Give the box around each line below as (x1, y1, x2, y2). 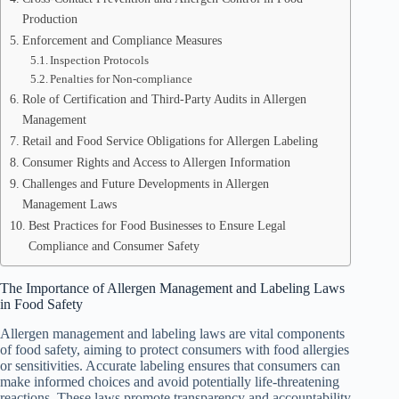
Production (21, 12, 77, 26)
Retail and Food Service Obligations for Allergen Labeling (21, 134, 318, 148)
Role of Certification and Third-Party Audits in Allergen (21, 92, 306, 106)
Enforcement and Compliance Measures (21, 33, 222, 47)
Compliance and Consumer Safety (28, 239, 199, 253)
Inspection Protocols (50, 53, 150, 67)
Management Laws (21, 197, 117, 211)
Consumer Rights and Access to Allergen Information (21, 155, 290, 169)
